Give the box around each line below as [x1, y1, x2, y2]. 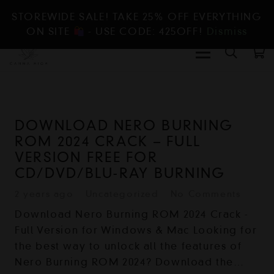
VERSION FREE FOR [15, 148, 158, 166]
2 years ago [15, 188, 74, 199]
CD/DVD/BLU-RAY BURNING [15, 164, 226, 182]
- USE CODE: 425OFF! [84, 26, 207, 37]
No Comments [170, 188, 241, 199]
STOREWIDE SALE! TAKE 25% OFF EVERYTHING [12, 11, 262, 23]
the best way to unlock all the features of [15, 240, 242, 252]
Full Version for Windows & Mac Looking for [15, 224, 257, 236]
